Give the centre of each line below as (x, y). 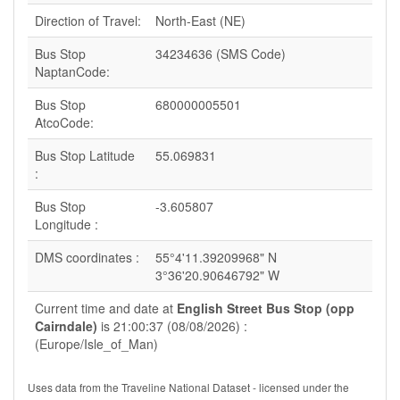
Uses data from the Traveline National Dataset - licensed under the (188, 387)
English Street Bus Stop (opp (266, 308)
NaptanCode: (72, 71)
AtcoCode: (64, 122)
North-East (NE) (200, 21)
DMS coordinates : (87, 257)
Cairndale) (66, 326)
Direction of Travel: (88, 21)
